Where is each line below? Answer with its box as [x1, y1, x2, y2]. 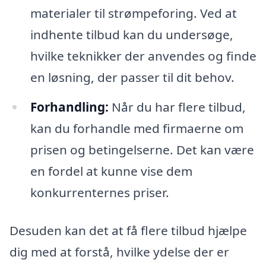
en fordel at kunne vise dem [30, 162, 192, 179]
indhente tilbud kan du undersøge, [30, 26, 233, 43]
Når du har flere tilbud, [108, 98, 246, 115]
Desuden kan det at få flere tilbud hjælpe [9, 221, 247, 239]
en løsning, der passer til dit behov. [30, 69, 235, 86]
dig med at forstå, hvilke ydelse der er [9, 243, 229, 260]
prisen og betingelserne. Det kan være [30, 141, 254, 158]
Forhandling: [30, 98, 109, 115]
